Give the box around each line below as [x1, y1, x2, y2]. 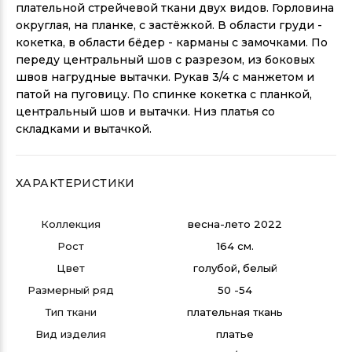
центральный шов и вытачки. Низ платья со [16, 104, 275, 119]
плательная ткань [187, 306, 283, 318]
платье [216, 328, 254, 340]
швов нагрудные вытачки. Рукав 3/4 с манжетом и [16, 70, 314, 84]
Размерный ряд [27, 284, 114, 296]
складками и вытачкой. [16, 122, 152, 136]
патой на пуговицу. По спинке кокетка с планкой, [16, 87, 312, 101]
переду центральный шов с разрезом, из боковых [16, 53, 315, 67]
